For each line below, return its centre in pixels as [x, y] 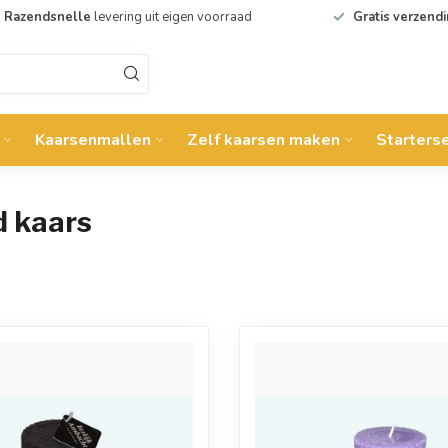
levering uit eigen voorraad [171, 17]
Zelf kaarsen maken [263, 140]
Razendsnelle [47, 17]
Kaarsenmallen [93, 140]
